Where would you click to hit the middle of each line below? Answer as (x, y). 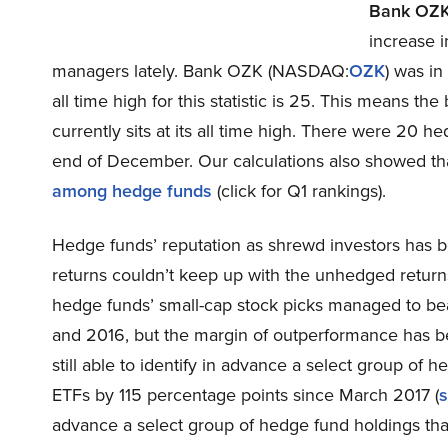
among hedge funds (132, 190)
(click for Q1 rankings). (299, 190)
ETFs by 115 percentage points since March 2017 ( (245, 394)
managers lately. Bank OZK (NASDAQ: (200, 70)
